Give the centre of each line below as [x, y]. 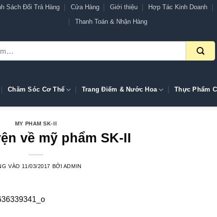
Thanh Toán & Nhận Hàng [111, 22]
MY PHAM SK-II [36, 124]
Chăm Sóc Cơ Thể [36, 89]
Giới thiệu [124, 7]
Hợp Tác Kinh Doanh [178, 7]
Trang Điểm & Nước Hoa [119, 89]
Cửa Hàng [85, 7]
